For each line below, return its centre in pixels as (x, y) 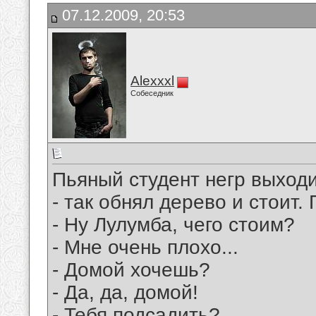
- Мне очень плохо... (145, 248)
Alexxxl (152, 81)
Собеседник (152, 93)
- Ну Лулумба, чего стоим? (174, 225)
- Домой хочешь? (131, 270)
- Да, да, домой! (125, 293)
